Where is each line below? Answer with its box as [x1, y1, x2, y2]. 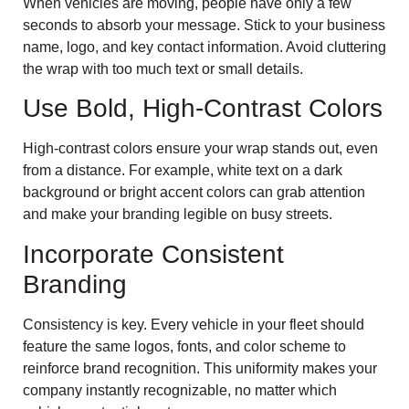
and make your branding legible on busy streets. [23, 206, 332, 223]
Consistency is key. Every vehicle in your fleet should [23, 316, 364, 332]
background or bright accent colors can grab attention [23, 184, 365, 201]
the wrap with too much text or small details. [23, 60, 303, 77]
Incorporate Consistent [23, 239, 284, 268]
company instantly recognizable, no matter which [23, 382, 337, 398]
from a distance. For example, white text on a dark [23, 163, 342, 179]
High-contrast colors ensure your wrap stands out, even [23, 141, 378, 157]
